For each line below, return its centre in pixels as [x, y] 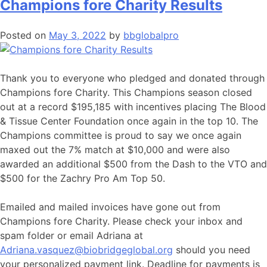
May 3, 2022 [77, 35]
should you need [212, 250]
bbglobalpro [151, 35]
